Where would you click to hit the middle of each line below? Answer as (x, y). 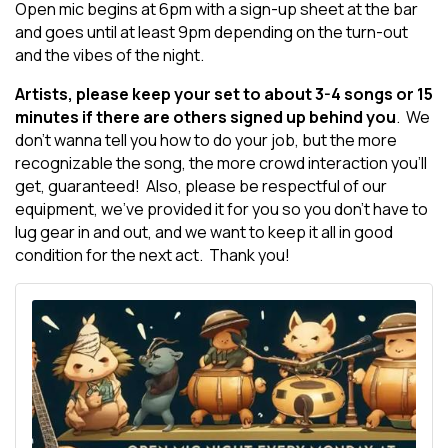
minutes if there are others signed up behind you (205, 117)
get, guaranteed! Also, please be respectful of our (201, 186)
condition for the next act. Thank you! (152, 255)
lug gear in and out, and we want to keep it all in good (204, 232)
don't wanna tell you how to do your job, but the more (206, 140)
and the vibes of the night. (109, 55)
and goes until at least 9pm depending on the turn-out (211, 32)
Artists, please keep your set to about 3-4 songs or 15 (224, 94)
